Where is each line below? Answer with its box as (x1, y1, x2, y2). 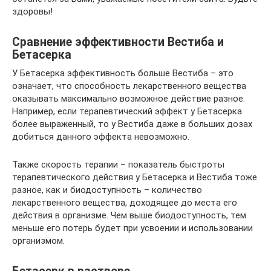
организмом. (12, 235, 65, 246)
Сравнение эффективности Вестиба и (12, 35, 224, 50)
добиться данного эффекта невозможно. (12, 131, 189, 142)
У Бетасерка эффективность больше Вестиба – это (12, 68, 233, 79)
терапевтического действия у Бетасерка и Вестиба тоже (12, 172, 257, 183)
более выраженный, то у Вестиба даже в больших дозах (12, 119, 252, 129)
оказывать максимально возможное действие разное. (12, 93, 245, 104)
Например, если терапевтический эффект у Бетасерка (12, 106, 242, 117)
